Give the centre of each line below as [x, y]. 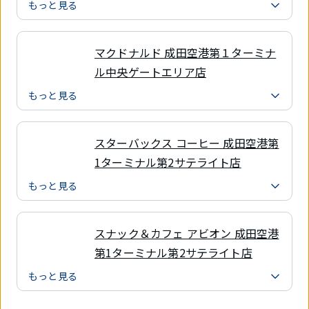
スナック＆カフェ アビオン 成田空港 [187, 233]
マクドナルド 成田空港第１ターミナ [186, 52]
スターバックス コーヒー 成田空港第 [187, 142]
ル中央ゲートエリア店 [150, 71]
